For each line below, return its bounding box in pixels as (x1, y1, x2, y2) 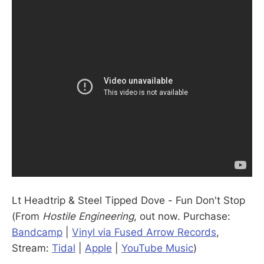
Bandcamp (12, 226, 62, 238)
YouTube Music (121, 242, 193, 254)
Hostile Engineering (42, 210, 134, 222)
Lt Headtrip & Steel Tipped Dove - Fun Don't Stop (12, 194, 245, 206)
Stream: (12, 242, 52, 254)
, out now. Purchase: (134, 210, 230, 222)
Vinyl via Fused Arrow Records (72, 226, 216, 238)
